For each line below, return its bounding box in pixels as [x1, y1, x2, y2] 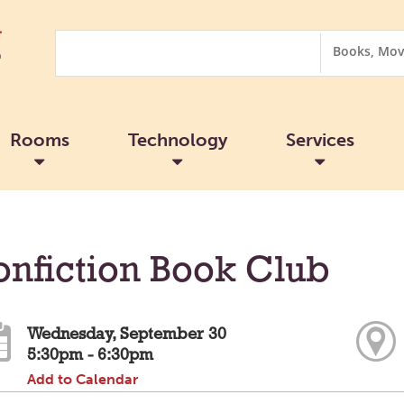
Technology [127, 128, 227, 151]
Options [319, 50, 364, 64]
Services [285, 128, 354, 151]
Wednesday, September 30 [27, 326, 227, 344]
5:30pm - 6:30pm [27, 346, 154, 364]
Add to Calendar [27, 370, 139, 388]
